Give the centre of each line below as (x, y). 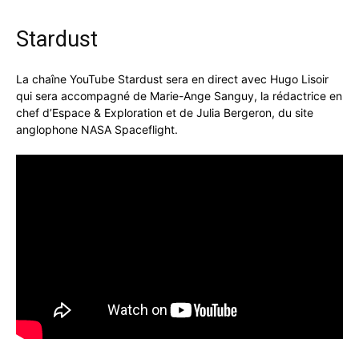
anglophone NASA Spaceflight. (97, 129)
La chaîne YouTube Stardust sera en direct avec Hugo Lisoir (172, 79)
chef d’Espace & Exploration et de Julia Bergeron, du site (165, 112)
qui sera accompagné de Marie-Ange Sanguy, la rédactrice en (179, 95)
